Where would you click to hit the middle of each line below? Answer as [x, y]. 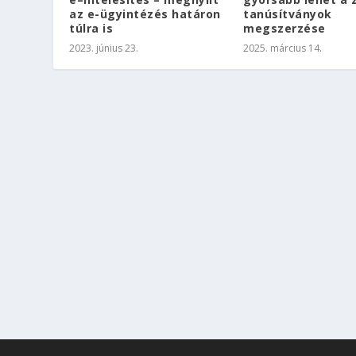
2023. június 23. [104, 48]
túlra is [91, 29]
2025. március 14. [282, 48]
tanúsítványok [288, 14]
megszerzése [284, 29]
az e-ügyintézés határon [145, 14]
